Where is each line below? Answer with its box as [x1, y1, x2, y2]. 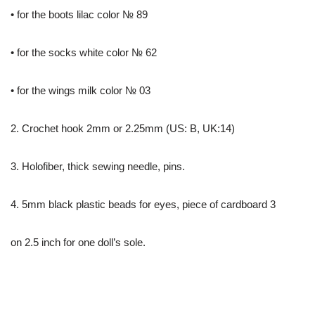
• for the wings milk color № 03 [11, 84, 150, 96]
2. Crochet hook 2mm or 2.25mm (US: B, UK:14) [11, 122, 235, 134]
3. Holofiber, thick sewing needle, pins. [11, 160, 185, 172]
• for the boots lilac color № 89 [11, 8, 148, 20]
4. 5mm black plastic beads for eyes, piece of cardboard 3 [11, 198, 276, 210]
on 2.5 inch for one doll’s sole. [11, 236, 146, 248]
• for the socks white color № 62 [11, 46, 157, 58]
